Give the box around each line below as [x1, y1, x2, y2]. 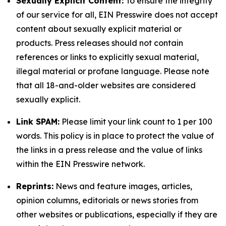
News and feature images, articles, [53, 181, 192, 191]
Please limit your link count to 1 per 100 [60, 117, 212, 127]
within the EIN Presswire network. [16, 159, 145, 169]
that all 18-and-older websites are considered [16, 80, 196, 90]
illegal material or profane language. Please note [16, 66, 209, 76]
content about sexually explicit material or [16, 24, 182, 34]
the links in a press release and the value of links [16, 145, 202, 155]
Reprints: [16, 181, 53, 191]
